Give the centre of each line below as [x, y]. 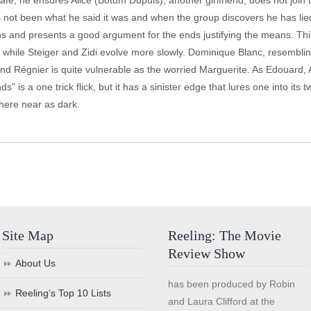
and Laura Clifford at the [222, 301]
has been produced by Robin [232, 284]
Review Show [207, 253]
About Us [36, 263]
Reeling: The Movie [225, 235]
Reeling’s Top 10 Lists [64, 293]
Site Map [28, 235]
